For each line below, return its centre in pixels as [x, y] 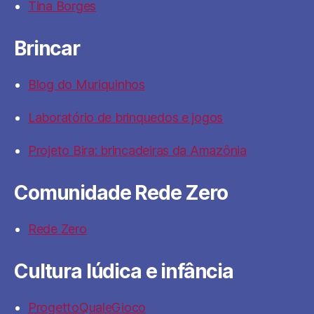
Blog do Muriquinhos [87, 84]
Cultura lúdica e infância [124, 271]
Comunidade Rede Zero [121, 193]
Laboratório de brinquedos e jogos [126, 117]
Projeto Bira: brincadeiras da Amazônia [137, 150]
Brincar [47, 48]
